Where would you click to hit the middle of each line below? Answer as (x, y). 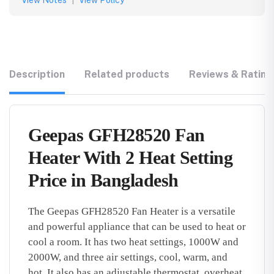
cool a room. (55, 242)
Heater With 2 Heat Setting (130, 157)
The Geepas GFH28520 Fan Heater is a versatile (132, 211)
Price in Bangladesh (103, 180)
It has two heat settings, (134, 242)
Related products (127, 74)
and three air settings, (109, 257)
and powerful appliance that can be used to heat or (137, 227)
